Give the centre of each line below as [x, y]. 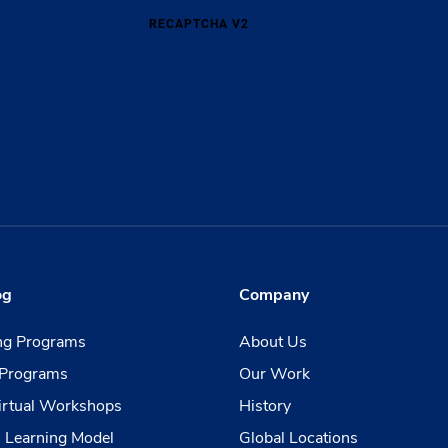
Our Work [274, 374]
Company [273, 295]
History [264, 406]
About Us [272, 342]
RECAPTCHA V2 [199, 24]
